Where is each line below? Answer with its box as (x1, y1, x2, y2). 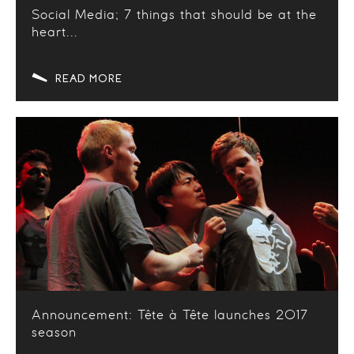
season (32, 326, 77, 340)
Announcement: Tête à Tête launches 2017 (32, 309, 308, 322)
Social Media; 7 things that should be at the (32, 9, 317, 22)
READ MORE (55, 73, 122, 85)
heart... (32, 26, 78, 40)
